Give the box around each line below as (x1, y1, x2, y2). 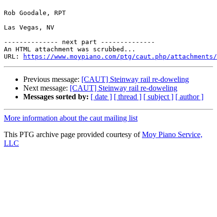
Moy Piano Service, (142, 130, 202, 139)
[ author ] (175, 93, 203, 101)
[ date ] (91, 93, 112, 101)
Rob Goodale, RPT (4, 9, 66, 17)
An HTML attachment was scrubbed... (4, 46, 136, 53)
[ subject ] (143, 93, 173, 101)
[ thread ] (114, 93, 141, 101)
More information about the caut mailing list (4, 114, 138, 123)
